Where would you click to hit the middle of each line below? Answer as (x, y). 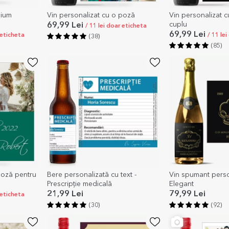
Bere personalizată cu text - (91, 175)
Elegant (181, 184)
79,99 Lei (187, 194)
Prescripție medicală (79, 184)
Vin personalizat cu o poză (91, 15)
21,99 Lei (65, 194)
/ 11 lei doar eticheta (116, 26)
